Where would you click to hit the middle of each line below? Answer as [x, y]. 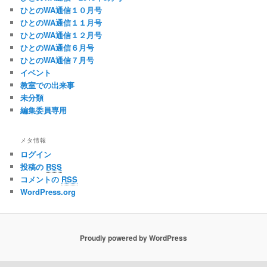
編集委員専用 [44, 110]
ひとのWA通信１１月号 [61, 23]
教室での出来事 [48, 85]
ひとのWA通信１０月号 [61, 10]
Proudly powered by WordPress [133, 237]
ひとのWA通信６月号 [58, 48]
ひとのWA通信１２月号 [61, 35]
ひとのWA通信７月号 [58, 60]
